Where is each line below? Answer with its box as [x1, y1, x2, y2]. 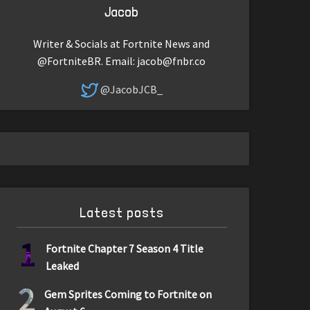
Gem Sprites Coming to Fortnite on [44, 287, 212, 301]
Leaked [46, 259, 80, 273]
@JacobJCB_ [100, 82, 163, 96]
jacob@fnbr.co [137, 53, 206, 68]
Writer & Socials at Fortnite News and [33, 36, 210, 51]
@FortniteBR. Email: [37, 53, 138, 68]
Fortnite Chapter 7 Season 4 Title [46, 241, 204, 255]
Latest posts [79, 204, 164, 221]
